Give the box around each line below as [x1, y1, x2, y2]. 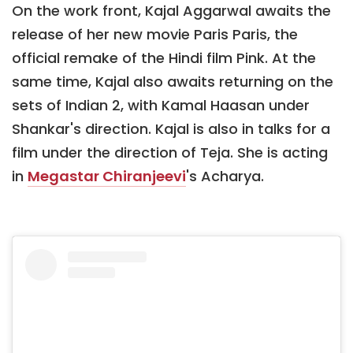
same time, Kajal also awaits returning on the [12, 71, 333, 91]
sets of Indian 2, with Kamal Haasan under [12, 95, 310, 115]
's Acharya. [186, 165, 264, 186]
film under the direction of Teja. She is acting [12, 142, 328, 162]
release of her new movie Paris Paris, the [12, 24, 298, 44]
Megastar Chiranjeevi [28, 165, 186, 186]
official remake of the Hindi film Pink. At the [12, 47, 316, 68]
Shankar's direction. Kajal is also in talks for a [12, 118, 330, 139]
